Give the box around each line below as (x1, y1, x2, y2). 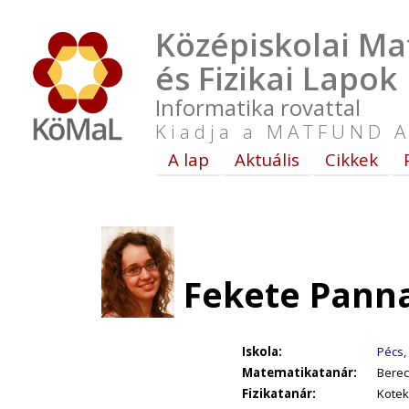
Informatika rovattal (155, 92, 361, 122)
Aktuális (235, 148, 299, 171)
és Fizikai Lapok (155, 57, 397, 100)
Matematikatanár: (242, 364, 357, 381)
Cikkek (325, 148, 378, 171)
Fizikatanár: (242, 385, 316, 402)
